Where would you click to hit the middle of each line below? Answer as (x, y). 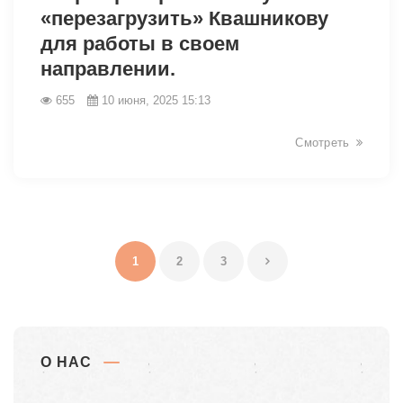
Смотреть (322, 142)
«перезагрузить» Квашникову (184, 18)
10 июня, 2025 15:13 (156, 100)
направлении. (108, 68)
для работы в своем (140, 43)
